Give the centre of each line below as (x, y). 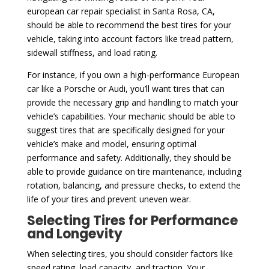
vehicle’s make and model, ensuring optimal (111, 144)
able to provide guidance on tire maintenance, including (134, 171)
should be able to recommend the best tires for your (129, 25)
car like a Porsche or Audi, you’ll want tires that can (125, 88)
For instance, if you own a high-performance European (133, 74)
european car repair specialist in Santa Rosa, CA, (121, 11)
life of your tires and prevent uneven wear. (109, 199)
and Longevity (74, 234)
